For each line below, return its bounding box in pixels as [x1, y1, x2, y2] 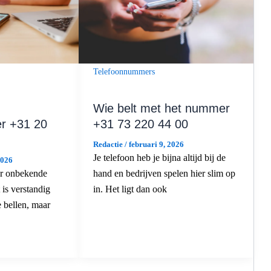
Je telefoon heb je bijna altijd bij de [93, 152, 226, 163]
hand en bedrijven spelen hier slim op [93, 168, 235, 179]
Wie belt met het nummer [93, 102, 230, 116]
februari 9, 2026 [128, 140, 184, 149]
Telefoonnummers [93, 67, 155, 77]
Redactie [93, 140, 125, 149]
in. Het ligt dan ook [93, 184, 167, 195]
